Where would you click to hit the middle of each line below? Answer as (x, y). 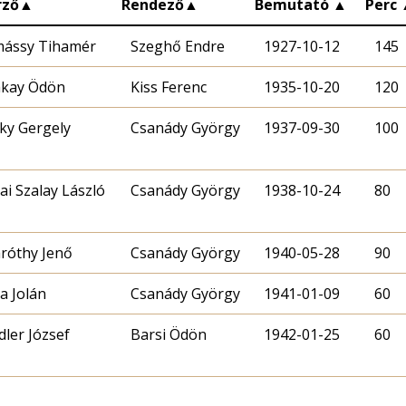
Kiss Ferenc (169, 87)
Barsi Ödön (169, 334)
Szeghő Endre (178, 46)
